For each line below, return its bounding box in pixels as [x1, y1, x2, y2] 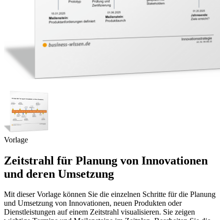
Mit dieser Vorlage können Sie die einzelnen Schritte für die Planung [4, 190, 216, 199]
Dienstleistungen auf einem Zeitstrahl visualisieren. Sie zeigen [4, 208, 195, 217]
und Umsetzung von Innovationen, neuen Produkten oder [4, 199, 182, 208]
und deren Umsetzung [4, 167, 114, 180]
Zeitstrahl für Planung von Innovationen [4, 154, 208, 167]
